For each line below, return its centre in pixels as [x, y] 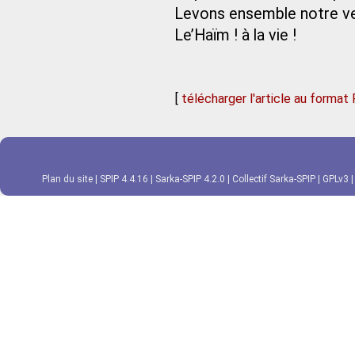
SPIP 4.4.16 [124, 179]
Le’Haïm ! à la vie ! [235, 35]
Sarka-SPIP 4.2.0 [190, 179]
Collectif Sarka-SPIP [274, 179]
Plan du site [67, 179]
